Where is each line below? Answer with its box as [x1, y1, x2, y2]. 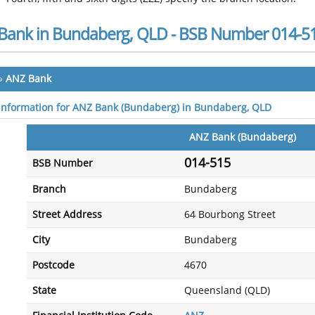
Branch [32, 184, 66, 195]
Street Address [32, 209, 102, 221]
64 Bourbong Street [184, 209, 276, 221]
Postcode [32, 259, 75, 271]
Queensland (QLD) [184, 285, 270, 297]
